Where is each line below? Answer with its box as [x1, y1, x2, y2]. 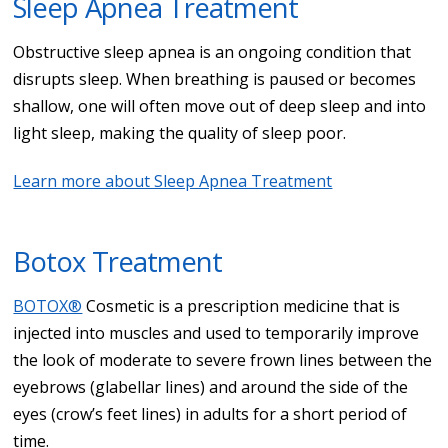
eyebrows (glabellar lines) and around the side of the [13, 375, 409, 398]
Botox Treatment [13, 242, 222, 280]
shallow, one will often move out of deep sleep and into [13, 94, 427, 117]
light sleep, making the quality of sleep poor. [13, 121, 347, 144]
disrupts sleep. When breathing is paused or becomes [13, 67, 417, 90]
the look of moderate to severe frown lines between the [13, 348, 433, 371]
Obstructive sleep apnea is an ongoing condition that [13, 40, 412, 63]
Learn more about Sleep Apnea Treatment [13, 169, 333, 192]
